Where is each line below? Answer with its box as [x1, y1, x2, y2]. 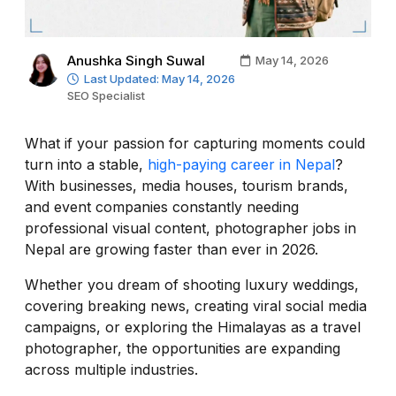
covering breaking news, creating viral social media [25, 296, 367, 315]
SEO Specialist [67, 88, 145, 103]
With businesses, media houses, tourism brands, [25, 176, 348, 194]
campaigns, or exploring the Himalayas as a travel [25, 317, 361, 336]
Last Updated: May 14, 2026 [79, 71, 235, 86]
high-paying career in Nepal [148, 155, 335, 173]
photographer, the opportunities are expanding [25, 339, 340, 357]
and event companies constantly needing [25, 197, 299, 216]
